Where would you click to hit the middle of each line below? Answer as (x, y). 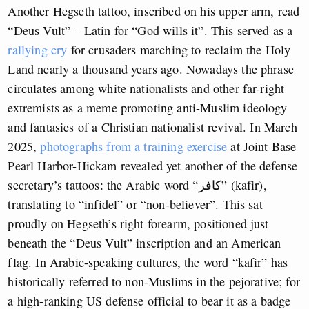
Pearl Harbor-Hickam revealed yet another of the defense (153, 166)
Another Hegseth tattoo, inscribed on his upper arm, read (154, 11)
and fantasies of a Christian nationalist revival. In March (152, 127)
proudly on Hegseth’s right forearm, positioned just (138, 224)
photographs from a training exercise (134, 147)
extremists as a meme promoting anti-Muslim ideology (148, 108)
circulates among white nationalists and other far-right (146, 89)
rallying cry (38, 50)
